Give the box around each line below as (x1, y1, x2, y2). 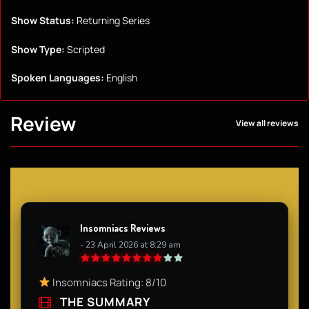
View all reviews (236, 117, 299, 130)
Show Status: (11, 14, 74, 28)
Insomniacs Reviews (80, 221, 166, 234)
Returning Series (74, 14, 150, 28)
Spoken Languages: (11, 70, 104, 84)
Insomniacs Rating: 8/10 (50, 275, 167, 290)
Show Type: (11, 42, 65, 56)
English (104, 70, 137, 84)
